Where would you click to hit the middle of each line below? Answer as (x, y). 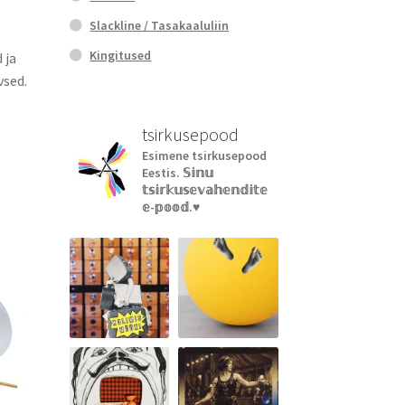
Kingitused (121, 56)
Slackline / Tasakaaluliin (160, 26)
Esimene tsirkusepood (204, 155)
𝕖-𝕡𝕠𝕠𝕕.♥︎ (170, 207)
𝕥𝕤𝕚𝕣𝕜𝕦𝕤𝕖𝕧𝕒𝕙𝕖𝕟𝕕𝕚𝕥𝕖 (204, 189)
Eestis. (162, 172)
